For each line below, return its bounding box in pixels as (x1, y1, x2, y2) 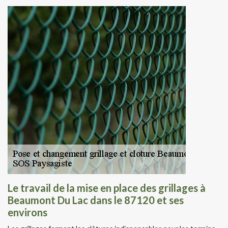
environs (8, 206, 47, 218)
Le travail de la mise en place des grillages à (8, 181, 206, 194)
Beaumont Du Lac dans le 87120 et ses (8, 193, 184, 206)
